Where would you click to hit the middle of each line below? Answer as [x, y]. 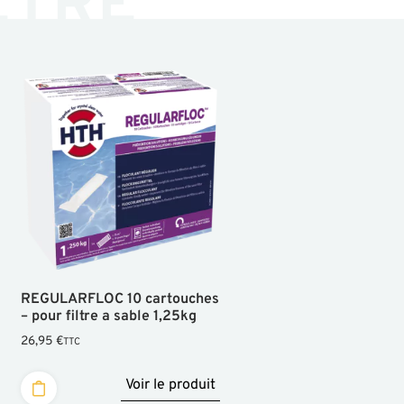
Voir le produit [170, 385]
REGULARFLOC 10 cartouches [119, 300]
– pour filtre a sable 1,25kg [108, 317]
